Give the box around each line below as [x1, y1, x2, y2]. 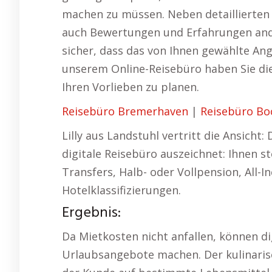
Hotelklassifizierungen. [62, 183, 181, 197]
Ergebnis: [62, 202, 121, 225]
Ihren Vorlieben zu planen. [62, 80, 199, 94]
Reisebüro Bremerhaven [62, 104, 188, 118]
